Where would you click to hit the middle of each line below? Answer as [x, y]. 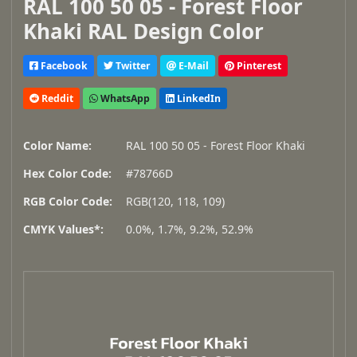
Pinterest [258, 65]
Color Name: [57, 146]
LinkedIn [198, 98]
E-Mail [192, 65]
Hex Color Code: [67, 174]
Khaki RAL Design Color [143, 31]
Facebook [63, 65]
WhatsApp [124, 98]
